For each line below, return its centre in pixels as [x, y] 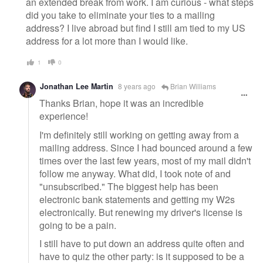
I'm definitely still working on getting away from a [139, 134]
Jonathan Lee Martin [77, 87]
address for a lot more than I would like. [107, 41]
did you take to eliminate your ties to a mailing [120, 15]
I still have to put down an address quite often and [142, 244]
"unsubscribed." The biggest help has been [129, 186]
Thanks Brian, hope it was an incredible [122, 103]
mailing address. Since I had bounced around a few [146, 147]
